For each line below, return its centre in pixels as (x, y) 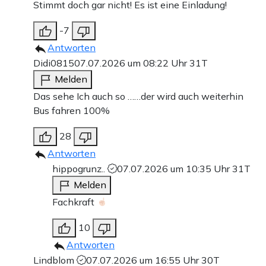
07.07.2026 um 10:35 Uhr (175, 168)
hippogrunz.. (80, 168)
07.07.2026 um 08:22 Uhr (132, 63)
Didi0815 (54, 63)
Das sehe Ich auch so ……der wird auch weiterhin (138, 96)
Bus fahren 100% (72, 110)
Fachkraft (75, 202)
